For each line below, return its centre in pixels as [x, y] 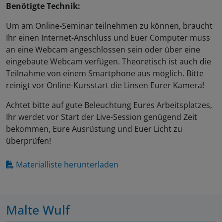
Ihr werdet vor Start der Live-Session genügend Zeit [102, 117]
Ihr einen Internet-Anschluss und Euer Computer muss [108, 38]
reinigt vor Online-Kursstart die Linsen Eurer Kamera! [105, 85]
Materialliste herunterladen [67, 165]
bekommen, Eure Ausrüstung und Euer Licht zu [94, 129]
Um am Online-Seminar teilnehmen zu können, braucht [109, 26]
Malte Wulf [38, 210]
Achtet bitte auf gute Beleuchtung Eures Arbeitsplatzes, [109, 105]
